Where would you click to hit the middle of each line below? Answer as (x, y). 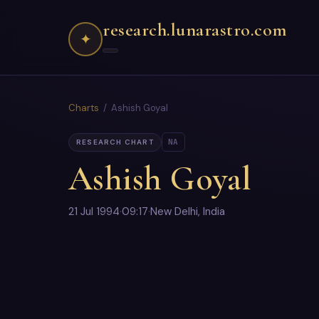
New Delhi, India (188, 211)
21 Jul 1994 (94, 211)
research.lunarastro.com (195, 30)
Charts (84, 108)
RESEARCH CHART (115, 142)
